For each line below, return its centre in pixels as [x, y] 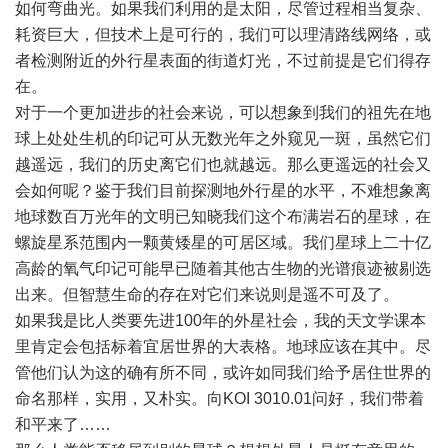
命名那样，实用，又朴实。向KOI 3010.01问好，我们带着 [219, 398]
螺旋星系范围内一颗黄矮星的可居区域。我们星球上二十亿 [223, 242]
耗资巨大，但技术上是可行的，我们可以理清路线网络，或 [223, 34]
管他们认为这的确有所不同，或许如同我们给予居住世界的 [223, 372]
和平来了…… [63, 424]
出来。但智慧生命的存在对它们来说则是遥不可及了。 [207, 294]
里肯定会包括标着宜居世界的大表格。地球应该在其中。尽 [223, 346]
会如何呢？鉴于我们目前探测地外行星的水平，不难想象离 [223, 190]
